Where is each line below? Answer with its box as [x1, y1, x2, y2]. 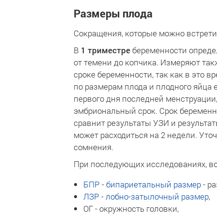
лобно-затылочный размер [106, 191, 209, 202]
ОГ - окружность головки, [83, 203, 179, 214]
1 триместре [81, 45, 130, 56]
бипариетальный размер [106, 179, 201, 190]
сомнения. [74, 141, 113, 153]
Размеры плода [74, 6, 153, 20]
